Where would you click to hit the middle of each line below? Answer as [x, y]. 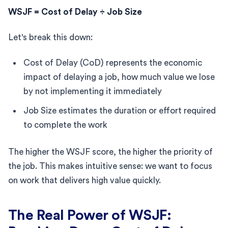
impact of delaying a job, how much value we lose [119, 77]
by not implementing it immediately [93, 91]
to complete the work [65, 125]
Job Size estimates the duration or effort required [120, 110]
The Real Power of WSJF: [90, 215]
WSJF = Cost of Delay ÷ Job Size [75, 12]
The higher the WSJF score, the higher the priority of [110, 152]
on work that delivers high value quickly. [84, 180]
